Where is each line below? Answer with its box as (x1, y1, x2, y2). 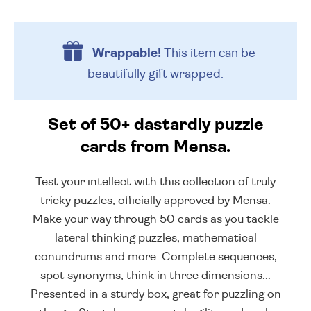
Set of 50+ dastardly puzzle (47, 117, 264, 134)
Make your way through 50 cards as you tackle (32, 213, 279, 226)
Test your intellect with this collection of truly (35, 176, 276, 188)
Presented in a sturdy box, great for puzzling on (30, 288, 281, 301)
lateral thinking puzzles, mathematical (54, 232, 257, 244)
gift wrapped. (149, 67, 224, 81)
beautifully (87, 67, 149, 81)
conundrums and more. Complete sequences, (34, 251, 277, 263)
